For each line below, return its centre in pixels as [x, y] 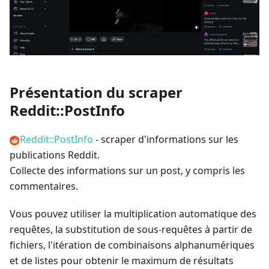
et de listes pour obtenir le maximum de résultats [122, 260]
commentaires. [44, 186]
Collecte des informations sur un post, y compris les [127, 170]
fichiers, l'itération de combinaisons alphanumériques [132, 245]
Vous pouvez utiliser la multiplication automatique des [133, 213]
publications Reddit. [55, 155]
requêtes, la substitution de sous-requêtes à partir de [131, 229]
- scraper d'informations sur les [166, 139]
